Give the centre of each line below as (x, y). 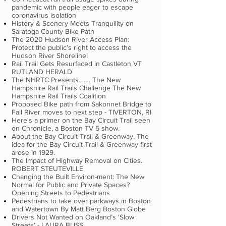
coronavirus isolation (44, 15)
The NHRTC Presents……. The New (66, 80)
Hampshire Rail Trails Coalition (60, 96)
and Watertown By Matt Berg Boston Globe (80, 209)
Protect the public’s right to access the (72, 47)
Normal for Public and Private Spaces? (71, 185)
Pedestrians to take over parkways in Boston (81, 201)
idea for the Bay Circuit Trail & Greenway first (82, 144)
